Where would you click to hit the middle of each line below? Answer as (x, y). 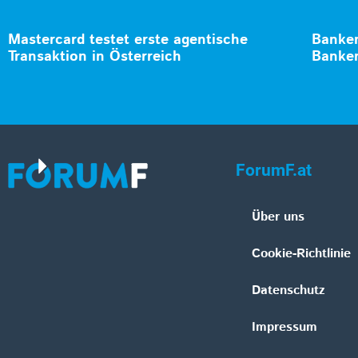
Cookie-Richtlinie (301, 254)
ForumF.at (274, 171)
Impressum (284, 328)
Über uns (278, 217)
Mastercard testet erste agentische (128, 40)
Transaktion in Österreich (95, 57)
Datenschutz (288, 291)
